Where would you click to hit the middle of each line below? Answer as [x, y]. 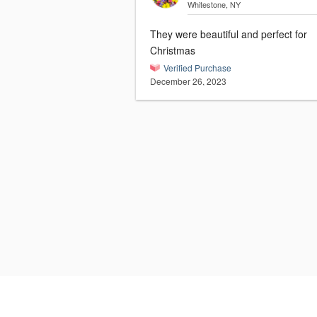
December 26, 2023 [188, 81]
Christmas [173, 51]
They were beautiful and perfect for [229, 34]
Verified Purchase [197, 68]
